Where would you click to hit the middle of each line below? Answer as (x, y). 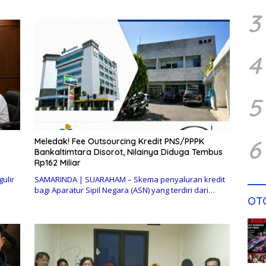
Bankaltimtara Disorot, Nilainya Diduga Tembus (128, 152)
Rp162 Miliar (57, 162)
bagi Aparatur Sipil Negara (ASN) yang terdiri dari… (124, 190)
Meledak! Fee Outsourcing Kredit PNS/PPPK (119, 141)
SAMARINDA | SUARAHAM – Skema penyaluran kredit (129, 179)
